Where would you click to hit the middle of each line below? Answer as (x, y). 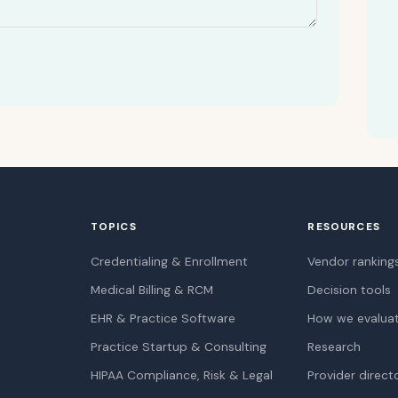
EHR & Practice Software (163, 318)
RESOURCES (344, 227)
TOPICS (113, 227)
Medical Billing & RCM (151, 290)
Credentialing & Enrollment (169, 261)
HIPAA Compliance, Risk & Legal (181, 375)
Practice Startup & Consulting (178, 346)
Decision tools (350, 290)
